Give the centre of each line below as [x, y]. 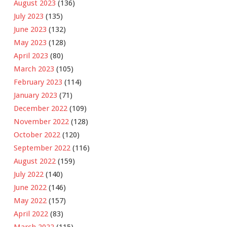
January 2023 [35, 95]
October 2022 [37, 135]
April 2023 [31, 55]
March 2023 [34, 69]
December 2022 [41, 108]
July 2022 [29, 174]
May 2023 [30, 42]
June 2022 [30, 187]
